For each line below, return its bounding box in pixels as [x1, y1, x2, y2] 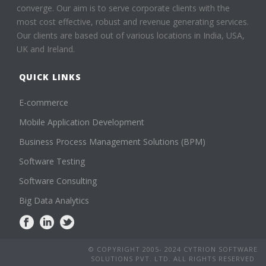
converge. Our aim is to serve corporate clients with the [17, 2, 230, 14]
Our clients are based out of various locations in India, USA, [17, 29, 245, 41]
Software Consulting [19, 175, 97, 186]
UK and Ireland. [17, 43, 75, 55]
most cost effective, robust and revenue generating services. [17, 15, 249, 27]
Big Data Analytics [19, 194, 90, 206]
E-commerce [19, 96, 69, 108]
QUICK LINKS [19, 71, 82, 83]
